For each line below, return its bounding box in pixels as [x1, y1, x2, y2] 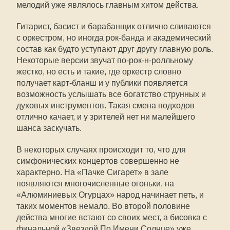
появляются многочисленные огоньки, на [16, 179, 174, 188]
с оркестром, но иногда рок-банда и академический [16, 33, 211, 42]
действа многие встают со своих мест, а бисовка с [16, 213, 207, 222]
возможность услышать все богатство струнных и [16, 90, 206, 99]
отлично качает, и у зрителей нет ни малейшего [16, 112, 195, 121]
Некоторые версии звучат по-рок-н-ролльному [16, 56, 193, 65]
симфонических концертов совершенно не [16, 157, 179, 165]
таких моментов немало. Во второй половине [16, 202, 190, 210]
